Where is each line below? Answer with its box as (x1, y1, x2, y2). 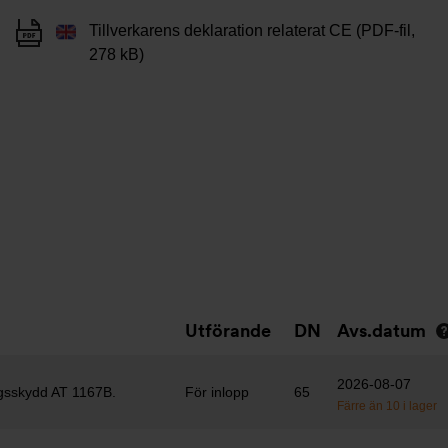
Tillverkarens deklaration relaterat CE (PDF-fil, (89, 22, 415, 39)
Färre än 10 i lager (337, 399, 437, 413)
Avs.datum (337, 320, 426, 341)
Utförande (185, 320, 271, 341)
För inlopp (185, 384, 249, 400)
